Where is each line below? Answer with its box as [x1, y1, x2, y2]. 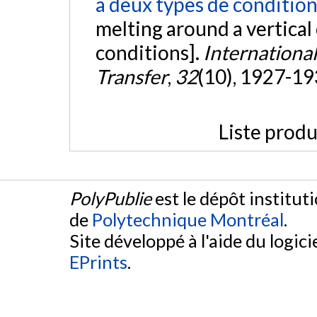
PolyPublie [69, 187, 151, 209]
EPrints [69, 250, 127, 272]
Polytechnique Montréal [92, 208, 284, 230]
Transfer [95, 64, 168, 88]
